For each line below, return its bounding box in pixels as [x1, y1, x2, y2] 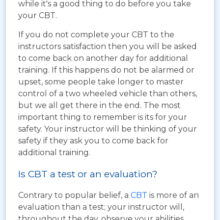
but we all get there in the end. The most [18, 100, 181, 110]
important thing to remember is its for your [18, 112, 187, 122]
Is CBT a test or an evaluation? [18, 167, 158, 180]
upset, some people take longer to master [18, 77, 184, 86]
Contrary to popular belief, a [18, 190, 131, 200]
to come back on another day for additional [18, 53, 188, 63]
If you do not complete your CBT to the [18, 29, 174, 39]
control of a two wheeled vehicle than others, [18, 88, 197, 98]
